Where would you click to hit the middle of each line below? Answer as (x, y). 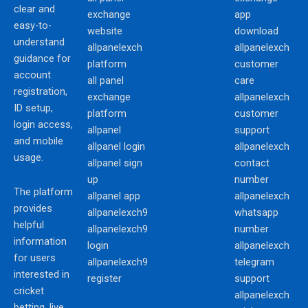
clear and (34, 9)
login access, (43, 125)
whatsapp (256, 213)
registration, (41, 92)
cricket (29, 290)
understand (39, 42)
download (256, 31)
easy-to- (33, 26)
